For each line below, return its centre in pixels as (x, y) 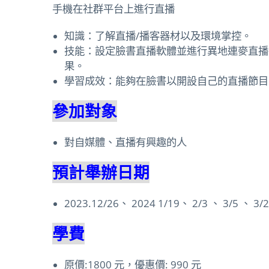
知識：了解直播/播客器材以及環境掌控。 (158, 35)
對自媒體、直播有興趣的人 (125, 141)
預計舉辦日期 (101, 172)
